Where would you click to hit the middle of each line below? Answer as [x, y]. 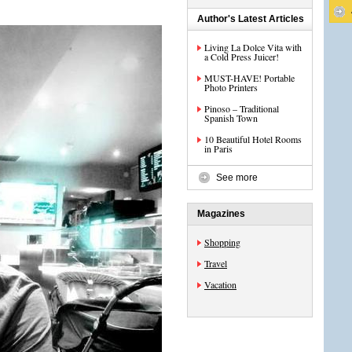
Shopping [222, 242]
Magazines [221, 214]
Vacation [220, 284]
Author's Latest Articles [251, 19]
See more [237, 178]
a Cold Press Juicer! [242, 57]
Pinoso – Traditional [242, 108]
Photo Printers [231, 87]
